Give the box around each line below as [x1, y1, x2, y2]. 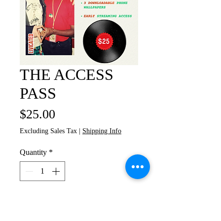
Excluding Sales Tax [20, 127, 77, 135]
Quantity [20, 148, 47, 156]
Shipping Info [82, 127, 121, 135]
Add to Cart [60, 198, 98, 207]
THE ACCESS [20, 66, 113, 83]
